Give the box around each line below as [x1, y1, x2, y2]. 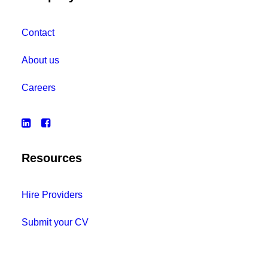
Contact [22, 28, 54, 38]
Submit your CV [22, 217, 89, 227]
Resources [22, 151, 82, 165]
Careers [22, 83, 56, 93]
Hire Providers [22, 190, 83, 200]
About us [22, 55, 59, 65]
